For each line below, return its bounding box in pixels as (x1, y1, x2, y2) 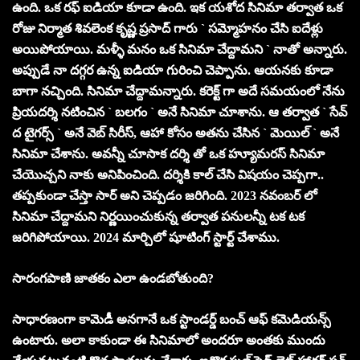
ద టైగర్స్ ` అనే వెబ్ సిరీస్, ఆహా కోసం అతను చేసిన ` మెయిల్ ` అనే (12, 125, 339, 140)
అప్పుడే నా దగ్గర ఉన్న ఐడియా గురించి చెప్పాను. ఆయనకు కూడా (12, 63, 333, 77)
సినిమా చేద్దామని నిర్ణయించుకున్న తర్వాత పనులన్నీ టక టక (12, 209, 305, 223)
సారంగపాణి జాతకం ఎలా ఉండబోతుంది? (12, 271, 214, 285)
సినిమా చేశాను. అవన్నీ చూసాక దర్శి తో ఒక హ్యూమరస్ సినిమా (12, 146, 325, 161)
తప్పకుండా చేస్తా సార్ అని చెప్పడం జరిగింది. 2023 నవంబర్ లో (12, 188, 317, 202)
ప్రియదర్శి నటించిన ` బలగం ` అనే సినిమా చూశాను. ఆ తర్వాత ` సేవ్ (12, 104, 347, 119)
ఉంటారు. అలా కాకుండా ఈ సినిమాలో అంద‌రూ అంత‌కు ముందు (12, 333, 325, 347)
